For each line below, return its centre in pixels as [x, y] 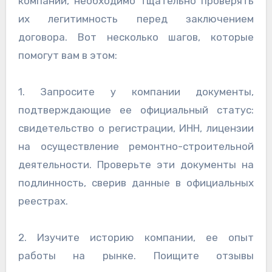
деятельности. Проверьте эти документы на [136, 165]
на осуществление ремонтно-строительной [136, 147]
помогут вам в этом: [67, 56]
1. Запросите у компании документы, [136, 92]
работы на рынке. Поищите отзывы [136, 256]
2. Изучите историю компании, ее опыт [136, 238]
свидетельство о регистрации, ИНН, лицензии [136, 128]
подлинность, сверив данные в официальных [136, 183]
